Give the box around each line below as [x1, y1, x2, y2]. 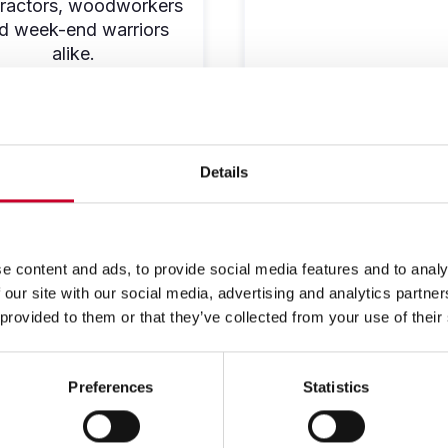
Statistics [303, 378, 369, 396]
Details [199, 163, 249, 181]
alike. [51, 42, 95, 64]
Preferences [68, 378, 154, 396]
